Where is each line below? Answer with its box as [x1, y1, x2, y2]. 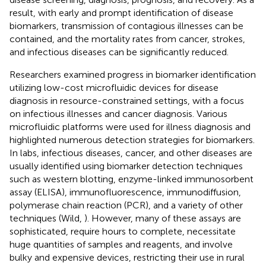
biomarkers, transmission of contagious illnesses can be [9, 20, 243, 31]
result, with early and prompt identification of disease [9, 7, 233, 18]
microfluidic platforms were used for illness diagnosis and [9, 121, 251, 132]
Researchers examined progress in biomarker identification [9, 68, 256, 80]
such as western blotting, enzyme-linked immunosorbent [9, 173, 254, 185]
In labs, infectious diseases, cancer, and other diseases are [9, 147, 252, 159]
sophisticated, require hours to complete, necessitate [9, 225, 236, 237]
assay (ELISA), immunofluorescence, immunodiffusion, [9, 186, 241, 198]
